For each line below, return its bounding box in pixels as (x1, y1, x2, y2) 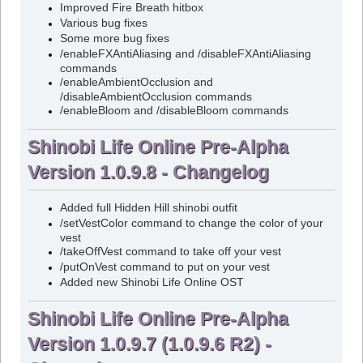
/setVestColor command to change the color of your (59, 217, 323, 230)
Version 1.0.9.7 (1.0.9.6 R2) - (27, 333, 271, 355)
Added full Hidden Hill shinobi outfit (59, 202, 237, 215)
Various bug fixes (59, 17, 147, 30)
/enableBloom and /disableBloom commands (59, 105, 288, 117)
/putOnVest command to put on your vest (59, 261, 270, 274)
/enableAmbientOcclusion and (59, 76, 213, 89)
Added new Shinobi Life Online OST (59, 276, 244, 289)
